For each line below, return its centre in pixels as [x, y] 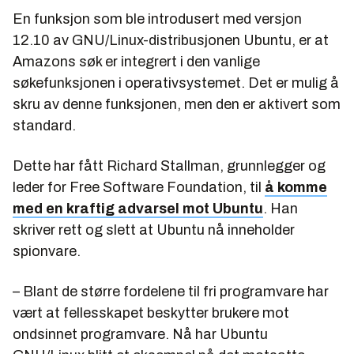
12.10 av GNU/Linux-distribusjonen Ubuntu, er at [171, 40]
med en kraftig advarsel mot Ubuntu [138, 208]
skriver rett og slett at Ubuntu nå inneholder [154, 230]
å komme [296, 187]
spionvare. [47, 251]
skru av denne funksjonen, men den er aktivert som [177, 104]
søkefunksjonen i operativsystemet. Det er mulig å [176, 83]
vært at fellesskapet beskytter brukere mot [151, 313]
